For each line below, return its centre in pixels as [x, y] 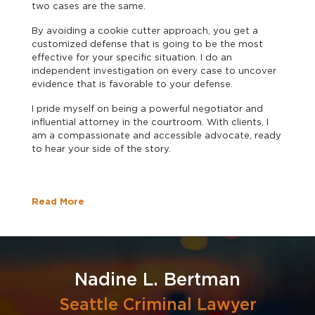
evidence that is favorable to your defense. [132, 84]
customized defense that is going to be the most [147, 44]
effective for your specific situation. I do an [132, 57]
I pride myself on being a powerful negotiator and [147, 108]
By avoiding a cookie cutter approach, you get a [145, 30]
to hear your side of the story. [101, 148]
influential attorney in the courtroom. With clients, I [150, 122]
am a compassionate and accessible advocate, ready [156, 135]
